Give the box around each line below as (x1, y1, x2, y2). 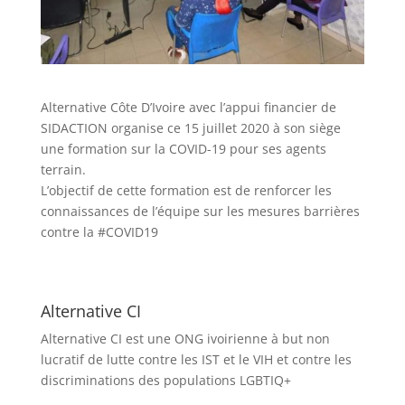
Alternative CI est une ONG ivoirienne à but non (40, 329, 330, 347)
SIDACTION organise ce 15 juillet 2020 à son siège (40, 118, 341, 137)
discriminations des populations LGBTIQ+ (40, 371, 291, 389)
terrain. (40, 160, 86, 178)
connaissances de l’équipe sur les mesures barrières (40, 202, 360, 220)
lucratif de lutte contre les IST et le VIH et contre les (40, 350, 352, 368)
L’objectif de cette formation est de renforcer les (40, 181, 332, 199)
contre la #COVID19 (40, 222, 158, 240)
